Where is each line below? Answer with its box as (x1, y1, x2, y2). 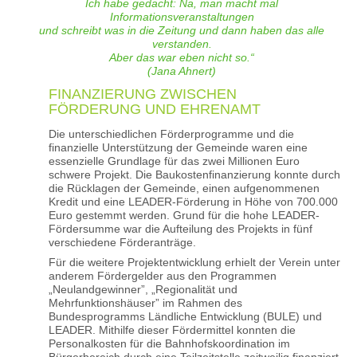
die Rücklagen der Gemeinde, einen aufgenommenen (49, 181, 320, 194)
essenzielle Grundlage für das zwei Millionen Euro (49, 154, 300, 167)
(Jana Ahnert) (147, 64, 216, 77)
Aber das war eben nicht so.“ (109, 50, 254, 64)
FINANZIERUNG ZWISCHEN (49, 86, 237, 103)
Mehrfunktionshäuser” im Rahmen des (49, 296, 242, 309)
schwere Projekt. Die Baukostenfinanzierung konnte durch (49, 167, 340, 181)
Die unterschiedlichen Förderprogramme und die (49, 127, 294, 140)
